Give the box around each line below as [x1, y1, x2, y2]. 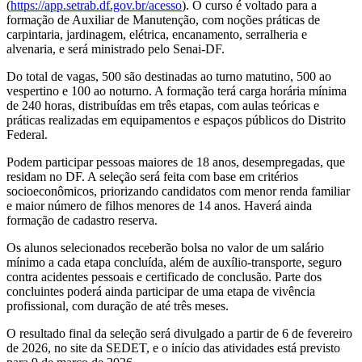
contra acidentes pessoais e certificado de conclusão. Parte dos [6, 269, 322, 284]
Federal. [6, 127, 48, 141]
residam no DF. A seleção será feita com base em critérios [6, 169, 298, 183]
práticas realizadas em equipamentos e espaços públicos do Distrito [6, 112, 346, 127]
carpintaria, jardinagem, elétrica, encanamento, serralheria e [6, 27, 307, 41]
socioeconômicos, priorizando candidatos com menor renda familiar [6, 183, 350, 198]
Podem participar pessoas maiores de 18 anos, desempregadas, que [6, 154, 345, 169]
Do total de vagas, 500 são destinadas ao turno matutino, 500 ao [6, 69, 331, 83]
